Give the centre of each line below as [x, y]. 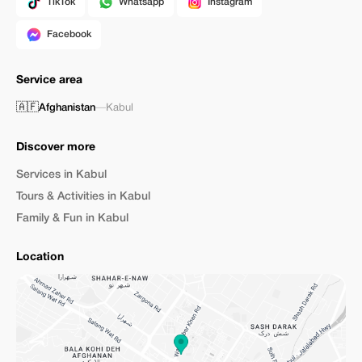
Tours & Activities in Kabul [83, 197]
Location [40, 257]
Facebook [69, 34]
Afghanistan [67, 108]
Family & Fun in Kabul [72, 219]
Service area [49, 80]
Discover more [56, 147]
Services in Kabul [61, 175]
